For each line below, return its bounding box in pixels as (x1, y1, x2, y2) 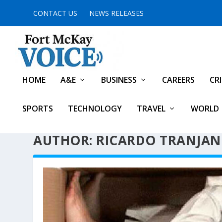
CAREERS (162, 74, 195, 85)
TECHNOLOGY (68, 103, 122, 114)
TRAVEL (137, 103, 166, 114)
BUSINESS (101, 74, 137, 85)
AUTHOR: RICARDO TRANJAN (33, 131, 221, 149)
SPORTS (22, 103, 53, 114)
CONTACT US (33, 8, 78, 18)
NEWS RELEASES (89, 8, 144, 18)
